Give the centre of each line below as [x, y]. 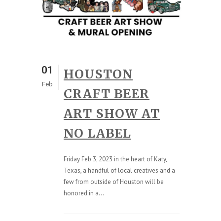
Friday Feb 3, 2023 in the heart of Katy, [115, 159]
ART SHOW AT [112, 113]
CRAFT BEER [107, 93]
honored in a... [84, 193]
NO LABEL [97, 133]
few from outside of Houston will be [114, 182]
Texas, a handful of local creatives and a [119, 170]
